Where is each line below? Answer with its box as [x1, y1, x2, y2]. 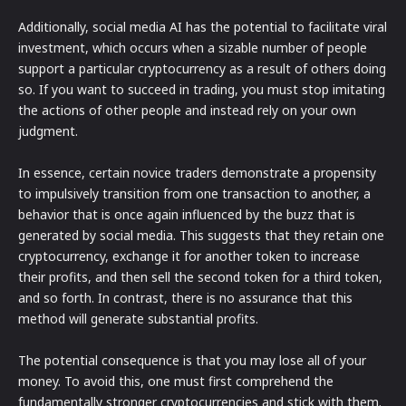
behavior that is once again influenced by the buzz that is [18, 206, 355, 224]
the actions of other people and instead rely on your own [18, 101, 356, 120]
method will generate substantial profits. [18, 310, 258, 328]
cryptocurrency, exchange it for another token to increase [18, 247, 360, 266]
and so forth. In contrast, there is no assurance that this [18, 289, 353, 307]
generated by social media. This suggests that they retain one [18, 227, 384, 245]
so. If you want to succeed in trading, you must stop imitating [18, 81, 385, 99]
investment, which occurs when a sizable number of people [18, 39, 367, 57]
